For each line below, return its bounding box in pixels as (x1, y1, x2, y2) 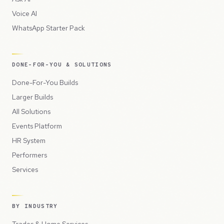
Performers (12, 150, 47, 160)
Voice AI (12, 9, 37, 18)
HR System (12, 136, 45, 145)
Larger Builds (12, 92, 53, 102)
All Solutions (12, 107, 50, 116)
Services (12, 165, 38, 174)
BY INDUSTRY (12, 202, 58, 210)
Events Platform (12, 121, 62, 131)
